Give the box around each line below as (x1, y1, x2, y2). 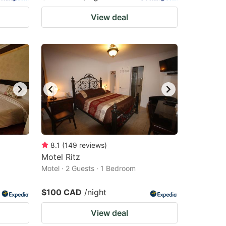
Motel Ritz (41, 152, 80, 162)
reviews (79, 141, 104, 149)
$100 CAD (41, 187, 82, 197)
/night (84, 187, 106, 197)
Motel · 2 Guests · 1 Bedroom (41, 164, 136, 173)
